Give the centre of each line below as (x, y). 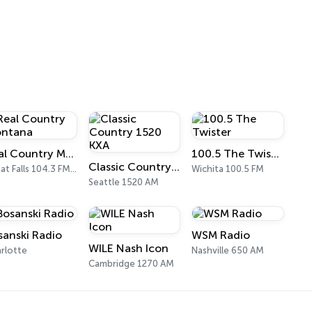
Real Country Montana (70, 154)
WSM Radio (221, 235)
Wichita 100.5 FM (228, 169)
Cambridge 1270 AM (131, 264)
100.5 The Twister (275, 154)
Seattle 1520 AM (123, 182)
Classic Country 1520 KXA (175, 167)
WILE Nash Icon (128, 248)
